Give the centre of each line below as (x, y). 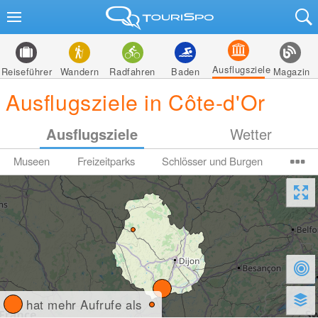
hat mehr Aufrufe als (84, 304)
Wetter (251, 134)
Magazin (291, 71)
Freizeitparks (106, 161)
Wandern (79, 71)
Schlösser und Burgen (213, 161)
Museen (32, 161)
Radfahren (132, 71)
